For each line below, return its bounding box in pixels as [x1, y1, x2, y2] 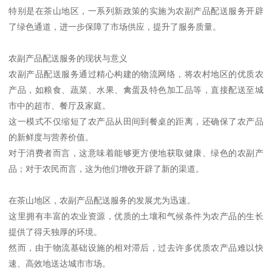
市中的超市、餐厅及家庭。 [8, 101, 111, 111]
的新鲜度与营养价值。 [8, 132, 94, 143]
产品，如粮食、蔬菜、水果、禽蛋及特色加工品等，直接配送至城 [8, 85, 263, 95]
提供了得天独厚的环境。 [8, 227, 103, 237]
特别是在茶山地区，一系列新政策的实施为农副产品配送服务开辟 [8, 6, 263, 16]
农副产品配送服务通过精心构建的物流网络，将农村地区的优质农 [8, 69, 263, 80]
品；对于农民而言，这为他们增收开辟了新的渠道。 [8, 164, 205, 174]
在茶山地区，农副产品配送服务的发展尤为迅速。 [8, 195, 196, 206]
